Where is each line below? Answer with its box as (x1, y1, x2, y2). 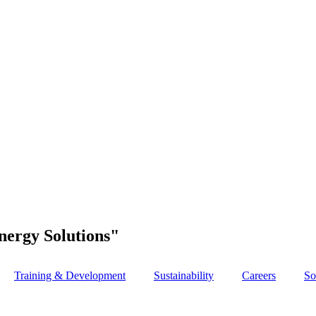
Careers (242, 269, 276, 281)
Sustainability (154, 269, 214, 281)
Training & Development (14, 269, 126, 281)
